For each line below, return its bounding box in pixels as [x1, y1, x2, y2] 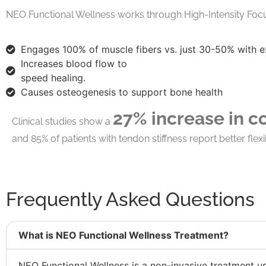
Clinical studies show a [12, 116, 113, 128]
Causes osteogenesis [21, 86, 116, 99]
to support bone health [116, 86, 223, 99]
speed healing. [21, 72, 85, 84]
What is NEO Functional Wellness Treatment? [18, 229, 229, 242]
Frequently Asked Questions [6, 188, 255, 211]
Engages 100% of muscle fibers [21, 43, 161, 56]
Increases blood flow [21, 58, 115, 70]
